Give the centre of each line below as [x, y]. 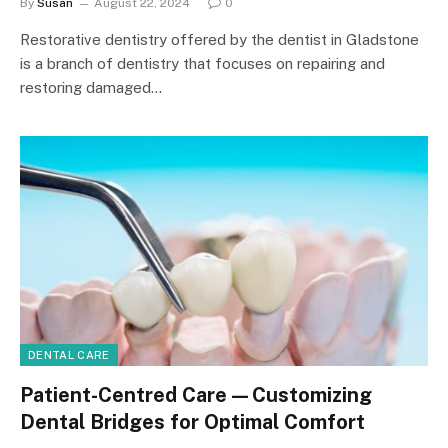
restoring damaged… [91, 87]
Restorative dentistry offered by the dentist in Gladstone [219, 39]
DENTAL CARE [69, 354]
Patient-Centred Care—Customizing [196, 394]
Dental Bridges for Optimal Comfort [192, 421]
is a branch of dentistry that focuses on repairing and [202, 63]
